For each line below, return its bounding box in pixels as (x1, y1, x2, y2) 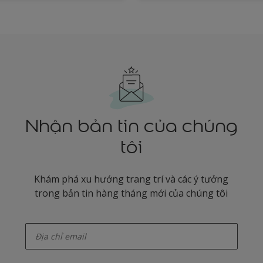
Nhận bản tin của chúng (25, 114, 238, 138)
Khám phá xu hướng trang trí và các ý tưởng (34, 173, 229, 186)
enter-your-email (25, 215, 71, 224)
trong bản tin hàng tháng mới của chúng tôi (35, 187, 228, 200)
